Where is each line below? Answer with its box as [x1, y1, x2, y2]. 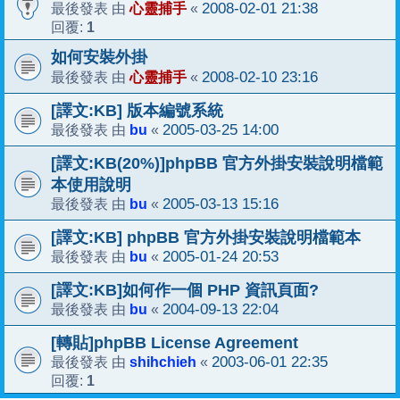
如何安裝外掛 [51, 48, 147, 67]
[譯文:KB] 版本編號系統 [51, 102, 223, 121]
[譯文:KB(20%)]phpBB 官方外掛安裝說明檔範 [51, 154, 383, 173]
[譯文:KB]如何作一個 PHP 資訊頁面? [51, 281, 319, 300]
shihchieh [129, 354, 196, 371]
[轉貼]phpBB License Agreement [51, 334, 298, 353]
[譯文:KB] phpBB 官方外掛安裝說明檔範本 [51, 229, 361, 247]
